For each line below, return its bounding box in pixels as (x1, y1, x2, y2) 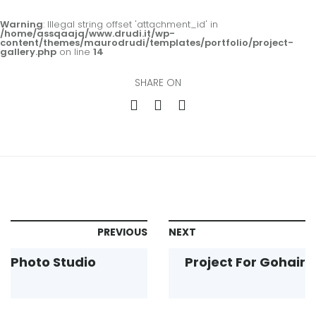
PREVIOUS (97, 225, 147, 239)
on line (56, 45, 93, 59)
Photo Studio (11, 253, 96, 271)
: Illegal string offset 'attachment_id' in (43, 18, 218, 31)
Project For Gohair (185, 253, 305, 271)
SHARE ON (135, 75, 181, 90)
